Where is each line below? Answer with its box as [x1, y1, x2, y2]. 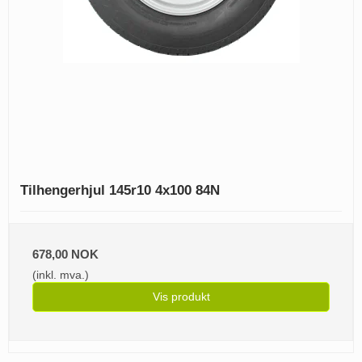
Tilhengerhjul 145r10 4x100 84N [20, 183, 220, 199]
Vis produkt [152, 290, 210, 304]
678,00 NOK [32, 247, 99, 262]
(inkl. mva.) [32, 268, 89, 282]
